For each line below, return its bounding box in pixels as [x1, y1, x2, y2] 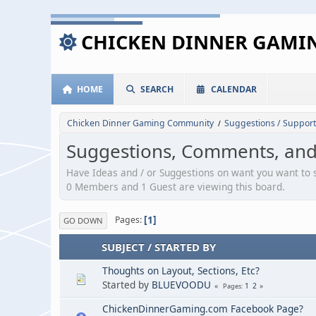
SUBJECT [102, 239, 145, 254]
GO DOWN [63, 214, 103, 226]
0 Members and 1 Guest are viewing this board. [66, 179, 285, 193]
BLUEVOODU [152, 277, 211, 291]
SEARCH [140, 83, 174, 95]
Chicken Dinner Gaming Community [67, 117, 214, 129]
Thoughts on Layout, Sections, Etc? [102, 263, 260, 277]
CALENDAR [211, 83, 257, 95]
